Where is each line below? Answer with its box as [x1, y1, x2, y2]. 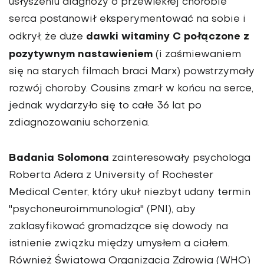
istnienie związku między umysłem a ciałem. [9, 239, 229, 249]
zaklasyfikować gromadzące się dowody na [9, 222, 228, 232]
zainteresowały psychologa [109, 153, 250, 163]
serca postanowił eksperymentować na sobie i [9, 14, 246, 24]
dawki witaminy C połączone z [86, 31, 249, 42]
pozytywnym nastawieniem [9, 49, 153, 60]
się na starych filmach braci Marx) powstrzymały [9, 67, 255, 77]
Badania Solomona [9, 153, 109, 163]
